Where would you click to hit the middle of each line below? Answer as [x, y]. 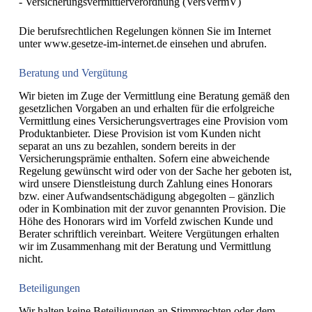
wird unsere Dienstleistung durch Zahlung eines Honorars [145, 184]
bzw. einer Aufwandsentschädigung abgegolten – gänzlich [146, 196]
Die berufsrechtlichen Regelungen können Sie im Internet [145, 31]
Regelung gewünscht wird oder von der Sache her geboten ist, [155, 171]
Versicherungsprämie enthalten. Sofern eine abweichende [144, 159]
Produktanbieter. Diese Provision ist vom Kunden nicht [139, 134]
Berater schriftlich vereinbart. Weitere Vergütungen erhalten [149, 234]
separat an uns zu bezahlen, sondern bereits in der [127, 146]
